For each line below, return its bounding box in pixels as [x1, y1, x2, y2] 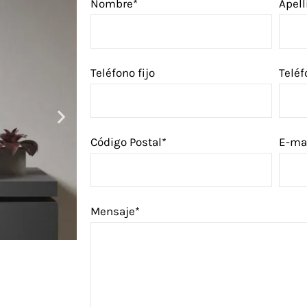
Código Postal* [90, 134, 167, 149]
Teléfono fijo [90, 65, 155, 79]
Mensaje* [90, 204, 140, 218]
